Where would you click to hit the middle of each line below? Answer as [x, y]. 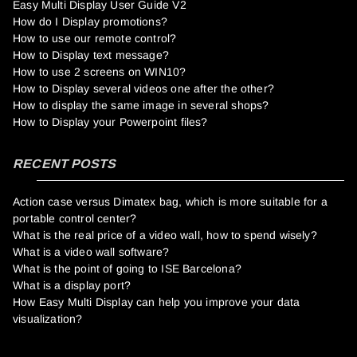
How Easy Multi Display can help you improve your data [157, 302]
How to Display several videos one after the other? [143, 88]
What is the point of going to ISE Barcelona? [127, 269]
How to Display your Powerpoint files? [110, 122]
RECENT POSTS [65, 164]
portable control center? [75, 218]
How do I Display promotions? [90, 22]
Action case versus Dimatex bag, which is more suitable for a [170, 202]
